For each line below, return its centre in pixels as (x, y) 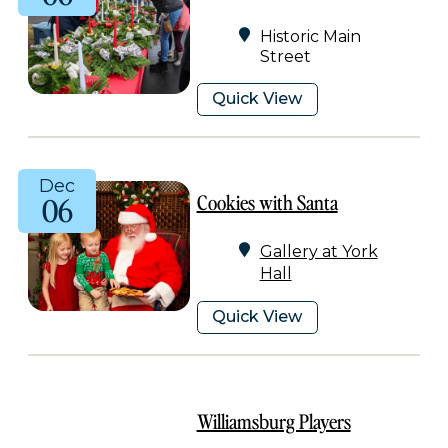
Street (285, 56)
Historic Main (310, 36)
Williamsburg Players (273, 420)
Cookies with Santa (267, 202)
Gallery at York (318, 252)
